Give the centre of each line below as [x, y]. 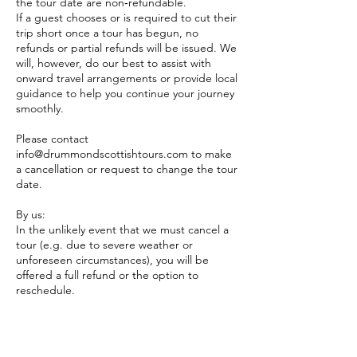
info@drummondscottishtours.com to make [124, 153]
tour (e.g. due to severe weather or [104, 244]
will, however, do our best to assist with [114, 63]
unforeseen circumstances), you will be [112, 259]
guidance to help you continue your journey [125, 93]
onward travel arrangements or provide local [127, 78]
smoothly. [40, 108]
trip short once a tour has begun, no [107, 32]
